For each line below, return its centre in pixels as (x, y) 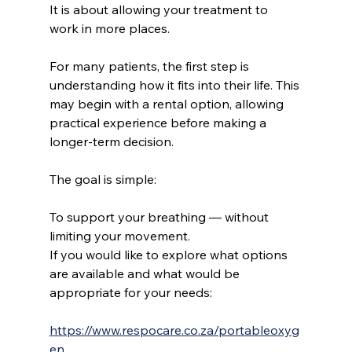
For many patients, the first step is (150, 66)
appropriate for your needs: (130, 293)
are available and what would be (146, 274)
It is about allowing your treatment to (160, 10)
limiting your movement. (119, 236)
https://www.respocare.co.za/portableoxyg (174, 330)
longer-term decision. (111, 142)
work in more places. (109, 29)
